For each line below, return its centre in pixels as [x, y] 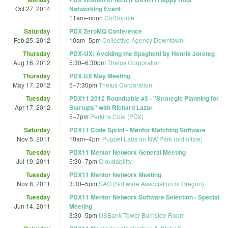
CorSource [119, 17]
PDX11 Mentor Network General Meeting [127, 152]
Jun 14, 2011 [32, 206]
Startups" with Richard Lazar [111, 107]
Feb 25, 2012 [32, 40]
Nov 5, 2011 [34, 138]
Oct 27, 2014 [33, 8]
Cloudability [115, 161]
